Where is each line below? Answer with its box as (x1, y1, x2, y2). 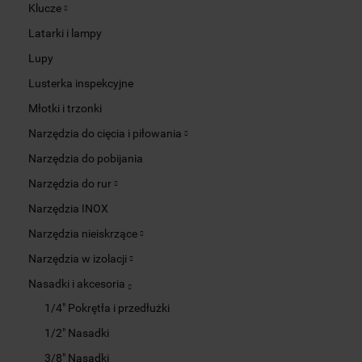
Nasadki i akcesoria (28, 276, 128, 290)
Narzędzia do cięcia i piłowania (28, 126, 184, 140)
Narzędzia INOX (28, 201, 108, 215)
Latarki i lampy (28, 26, 102, 40)
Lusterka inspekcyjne (28, 76, 133, 90)
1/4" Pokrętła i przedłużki (44, 301, 170, 314)
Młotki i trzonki (28, 101, 102, 115)
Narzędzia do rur (28, 176, 114, 190)
